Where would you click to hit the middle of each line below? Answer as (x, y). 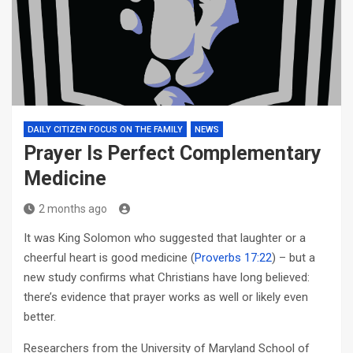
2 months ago (73, 209)
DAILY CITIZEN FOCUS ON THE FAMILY (105, 130)
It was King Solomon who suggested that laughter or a (165, 238)
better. (40, 317)
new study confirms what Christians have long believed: (167, 277)
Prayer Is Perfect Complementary (173, 153)
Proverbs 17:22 (233, 258)
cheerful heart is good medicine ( (109, 258)
